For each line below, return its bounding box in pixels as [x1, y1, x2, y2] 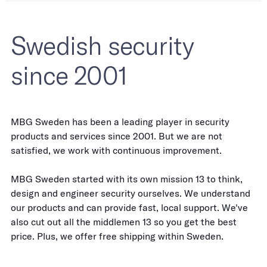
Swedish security [11, 30, 194, 61]
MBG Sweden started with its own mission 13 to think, [11, 173, 243, 185]
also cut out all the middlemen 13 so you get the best [11, 216, 237, 228]
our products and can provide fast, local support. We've [11, 201, 248, 213]
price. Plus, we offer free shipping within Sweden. [11, 230, 223, 242]
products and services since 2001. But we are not [11, 130, 222, 142]
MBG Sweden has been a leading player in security [11, 116, 229, 128]
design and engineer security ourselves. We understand [11, 187, 250, 199]
